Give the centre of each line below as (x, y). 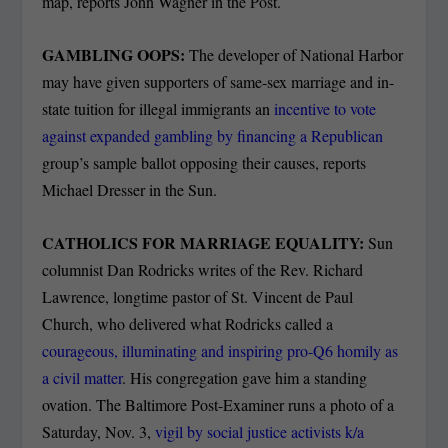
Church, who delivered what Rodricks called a (188, 323)
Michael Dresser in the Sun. (130, 189)
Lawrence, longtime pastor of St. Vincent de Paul (198, 296)
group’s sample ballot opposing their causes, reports (204, 162)
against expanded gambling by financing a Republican (213, 135)
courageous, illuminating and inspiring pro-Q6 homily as (220, 350)
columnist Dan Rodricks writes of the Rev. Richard (203, 269)
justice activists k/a (306, 431)
